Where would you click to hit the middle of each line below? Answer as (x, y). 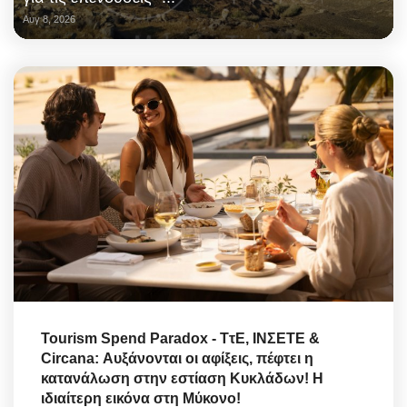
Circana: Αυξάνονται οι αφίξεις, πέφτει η (177, 358)
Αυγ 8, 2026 (49, 20)
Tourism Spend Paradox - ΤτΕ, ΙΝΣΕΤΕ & (180, 338)
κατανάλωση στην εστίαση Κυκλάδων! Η (182, 378)
